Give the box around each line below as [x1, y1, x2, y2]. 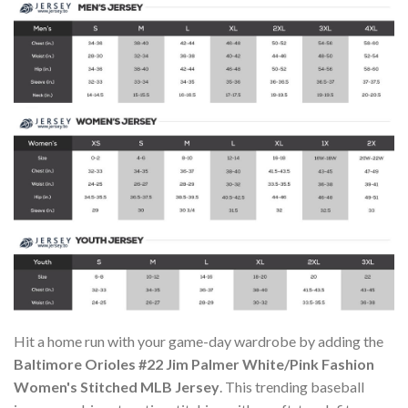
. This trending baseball [219, 377, 364, 395]
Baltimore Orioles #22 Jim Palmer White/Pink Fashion [14, 354, 374, 372]
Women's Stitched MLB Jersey [14, 377, 219, 395]
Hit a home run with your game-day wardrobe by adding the [14, 331, 383, 350]
